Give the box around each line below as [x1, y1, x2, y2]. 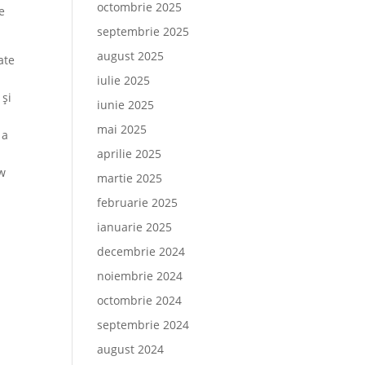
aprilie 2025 [97, 146, 162, 161]
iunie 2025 [97, 97, 155, 112]
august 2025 [97, 48, 165, 64]
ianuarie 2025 [97, 219, 173, 235]
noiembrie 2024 [97, 268, 183, 284]
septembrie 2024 [97, 317, 190, 332]
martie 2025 [97, 170, 163, 186]
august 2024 [97, 341, 165, 357]
